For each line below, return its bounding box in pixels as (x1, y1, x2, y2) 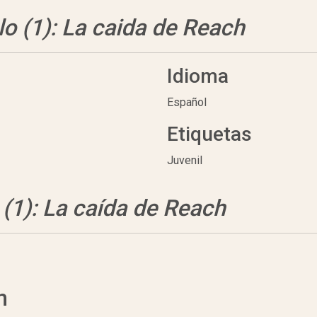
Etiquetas (167, 122, 252, 146)
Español (167, 96, 207, 110)
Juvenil (167, 154, 202, 168)
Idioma (167, 64, 229, 88)
